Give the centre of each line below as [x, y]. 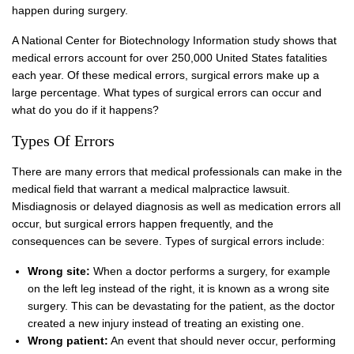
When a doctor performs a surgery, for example [210, 271]
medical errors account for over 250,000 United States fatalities [169, 58]
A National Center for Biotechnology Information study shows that [174, 40]
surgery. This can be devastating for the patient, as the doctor [181, 306]
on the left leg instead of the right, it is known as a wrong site [179, 288]
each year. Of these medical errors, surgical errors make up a [166, 75]
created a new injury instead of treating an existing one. [166, 323]
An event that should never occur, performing [222, 341]
